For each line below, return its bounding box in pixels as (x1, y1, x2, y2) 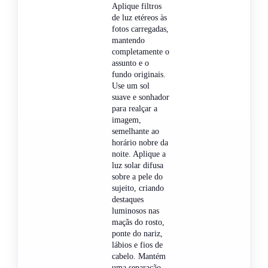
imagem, (112, 115, 141, 124)
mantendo (112, 35, 145, 45)
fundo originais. (112, 69, 166, 79)
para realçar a (112, 103, 157, 113)
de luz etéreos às (112, 13, 167, 22)
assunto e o (112, 58, 149, 68)
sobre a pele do (112, 172, 163, 181)
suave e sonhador (112, 92, 169, 102)
